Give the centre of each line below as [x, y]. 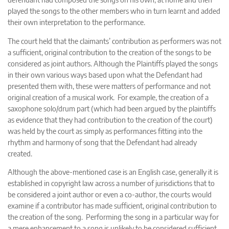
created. [20, 153]
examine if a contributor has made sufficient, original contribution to [112, 206]
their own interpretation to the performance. [78, 22]
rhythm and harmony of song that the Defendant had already [102, 142]
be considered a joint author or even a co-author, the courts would [110, 194]
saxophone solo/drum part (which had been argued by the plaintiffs [112, 108]
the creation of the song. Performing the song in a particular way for [113, 217]
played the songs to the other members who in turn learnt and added [114, 11]
